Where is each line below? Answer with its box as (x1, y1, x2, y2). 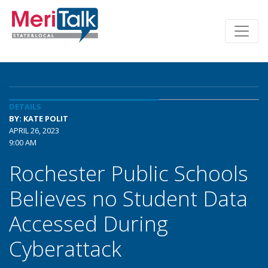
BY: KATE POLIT (9, 113, 68, 124)
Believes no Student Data (9, 184, 248, 212)
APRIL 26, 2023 (9, 125, 59, 136)
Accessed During (9, 209, 168, 237)
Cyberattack (9, 234, 121, 263)
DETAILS (9, 101, 41, 112)
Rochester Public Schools (9, 159, 248, 187)
